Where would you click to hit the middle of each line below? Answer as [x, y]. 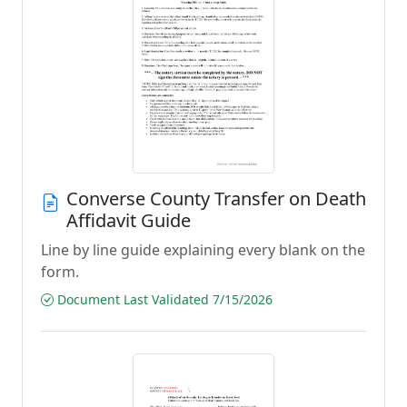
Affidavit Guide [129, 220]
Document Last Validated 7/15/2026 [163, 299]
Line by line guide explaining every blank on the [203, 250]
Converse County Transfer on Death [216, 199]
